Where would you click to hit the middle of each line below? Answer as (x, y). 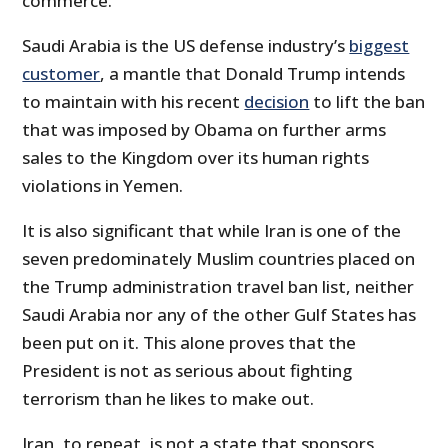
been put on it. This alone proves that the (189, 343)
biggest (379, 46)
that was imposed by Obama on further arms (204, 130)
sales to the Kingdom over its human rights (196, 158)
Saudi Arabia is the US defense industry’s (186, 46)
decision (277, 102)
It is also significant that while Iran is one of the (212, 231)
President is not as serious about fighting (187, 371)
